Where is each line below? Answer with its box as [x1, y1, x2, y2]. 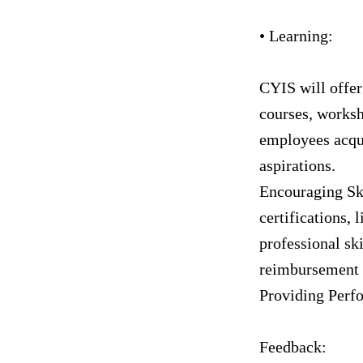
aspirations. [259, 156, 335, 174]
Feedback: [259, 338, 327, 356]
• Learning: [259, 27, 333, 45]
